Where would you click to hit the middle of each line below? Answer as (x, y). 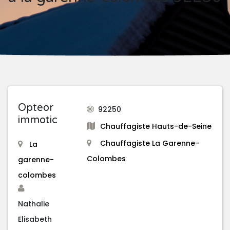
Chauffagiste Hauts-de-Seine (156, 127)
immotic (38, 120)
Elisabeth (35, 219)
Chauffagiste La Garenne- (150, 143)
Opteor (36, 108)
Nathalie (34, 204)
